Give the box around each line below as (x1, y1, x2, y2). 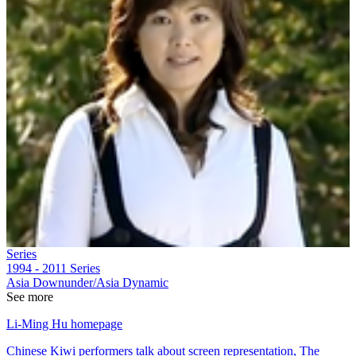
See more (6, 289, 53, 304)
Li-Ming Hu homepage (6, 316, 122, 331)
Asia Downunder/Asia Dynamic (6, 275, 168, 289)
